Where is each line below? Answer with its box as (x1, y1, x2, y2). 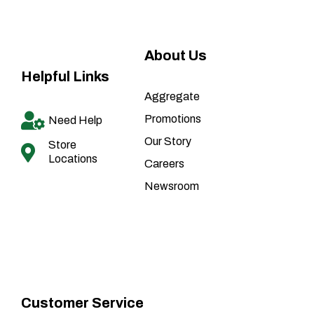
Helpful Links (21, 69, 109, 85)
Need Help (48, 114, 102, 126)
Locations (48, 153, 97, 165)
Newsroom (144, 180, 199, 193)
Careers (144, 158, 184, 170)
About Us (144, 48, 207, 64)
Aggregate (144, 90, 200, 103)
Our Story (144, 135, 191, 148)
